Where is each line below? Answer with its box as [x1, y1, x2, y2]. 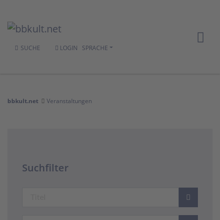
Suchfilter [22, 161, 69, 174]
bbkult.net [7, 97, 38, 105]
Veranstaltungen [47, 97, 92, 105]
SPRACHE [82, 43, 108, 52]
